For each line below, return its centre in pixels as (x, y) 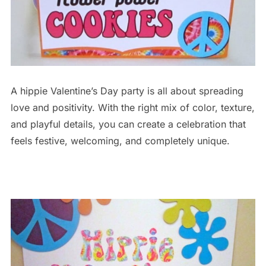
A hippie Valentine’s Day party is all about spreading (127, 91)
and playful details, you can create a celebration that (128, 124)
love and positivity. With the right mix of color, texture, (132, 108)
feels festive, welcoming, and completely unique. (120, 141)
